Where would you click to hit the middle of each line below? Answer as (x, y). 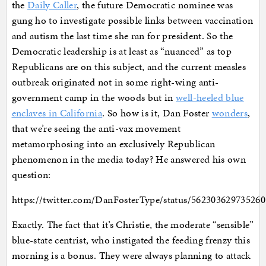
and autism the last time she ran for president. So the (122, 36)
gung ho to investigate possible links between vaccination (132, 20)
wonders (230, 113)
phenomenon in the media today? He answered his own (129, 159)
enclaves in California (57, 113)
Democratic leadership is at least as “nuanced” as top (122, 51)
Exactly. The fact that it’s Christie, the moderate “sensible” (132, 225)
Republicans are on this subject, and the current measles (129, 67)
